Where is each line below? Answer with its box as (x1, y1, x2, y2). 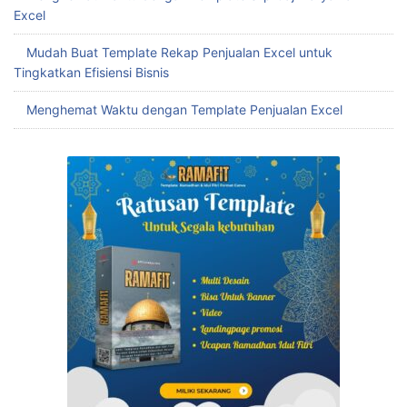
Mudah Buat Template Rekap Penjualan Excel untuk (26, 45, 333, 61)
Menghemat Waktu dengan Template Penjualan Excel (26, 102, 342, 118)
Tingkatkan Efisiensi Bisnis (14, 65, 169, 81)
